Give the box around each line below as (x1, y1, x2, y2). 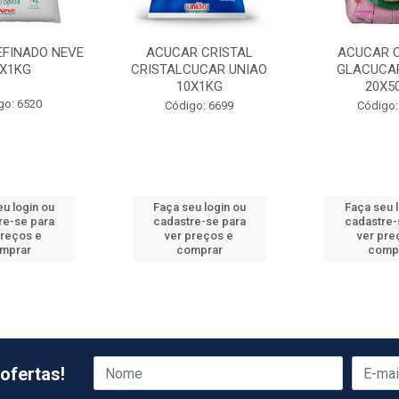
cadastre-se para (152, 215, 246, 228)
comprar (175, 243, 223, 256)
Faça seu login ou (152, 200, 246, 214)
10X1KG (175, 78, 223, 94)
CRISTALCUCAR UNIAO (131, 61, 268, 77)
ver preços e (165, 229, 234, 242)
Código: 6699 (165, 99, 234, 112)
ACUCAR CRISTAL (145, 45, 253, 61)
